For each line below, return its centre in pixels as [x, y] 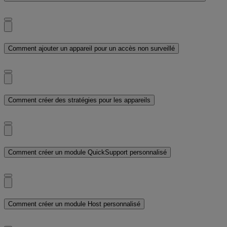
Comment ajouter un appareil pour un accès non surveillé [91, 48]
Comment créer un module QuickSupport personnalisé [87, 152]
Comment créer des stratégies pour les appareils [79, 100]
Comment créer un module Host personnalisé [74, 204]
